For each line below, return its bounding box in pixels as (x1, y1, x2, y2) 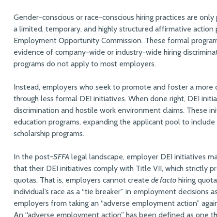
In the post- (14, 152, 53, 161)
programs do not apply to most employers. (14, 59, 158, 68)
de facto (151, 175, 176, 185)
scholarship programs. (14, 128, 86, 138)
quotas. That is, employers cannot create (14, 175, 151, 185)
